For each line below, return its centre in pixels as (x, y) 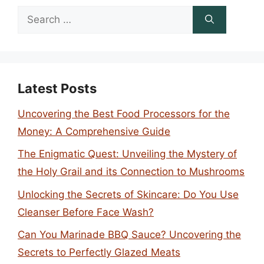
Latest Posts (57, 88)
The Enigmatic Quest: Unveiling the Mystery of (127, 154)
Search (34, 14)
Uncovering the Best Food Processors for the (124, 113)
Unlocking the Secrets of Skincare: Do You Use (128, 194)
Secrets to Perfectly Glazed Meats (99, 252)
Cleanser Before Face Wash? (86, 212)
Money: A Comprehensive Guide (94, 131)
